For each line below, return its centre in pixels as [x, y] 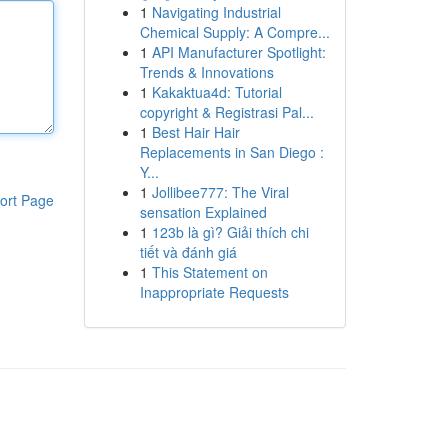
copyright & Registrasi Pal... [226, 112]
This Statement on [209, 272]
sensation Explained [203, 212]
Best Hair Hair [195, 132]
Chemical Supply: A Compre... [234, 32]
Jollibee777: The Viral [220, 192]
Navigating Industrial [216, 12]
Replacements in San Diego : [231, 152]
